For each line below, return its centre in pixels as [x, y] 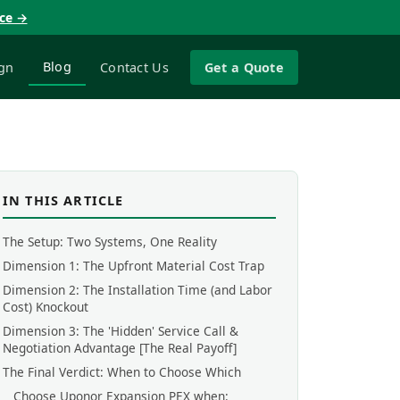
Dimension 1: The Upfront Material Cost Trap [133, 266]
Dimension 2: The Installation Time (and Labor [137, 290]
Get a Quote [244, 67]
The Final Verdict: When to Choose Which [122, 372]
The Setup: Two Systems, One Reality [110, 242]
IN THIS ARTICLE [63, 200]
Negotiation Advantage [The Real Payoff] [120, 348]
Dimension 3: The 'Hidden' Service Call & [121, 331]
